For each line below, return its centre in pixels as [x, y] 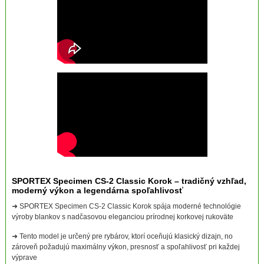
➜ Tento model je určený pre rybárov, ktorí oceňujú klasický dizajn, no [122, 237]
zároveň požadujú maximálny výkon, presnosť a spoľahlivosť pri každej [126, 247]
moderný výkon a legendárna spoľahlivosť [97, 191]
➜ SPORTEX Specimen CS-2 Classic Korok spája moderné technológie [126, 207]
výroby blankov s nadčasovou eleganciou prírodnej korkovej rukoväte [122, 217]
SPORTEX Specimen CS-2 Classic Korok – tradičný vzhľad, [129, 181]
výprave [24, 258]
